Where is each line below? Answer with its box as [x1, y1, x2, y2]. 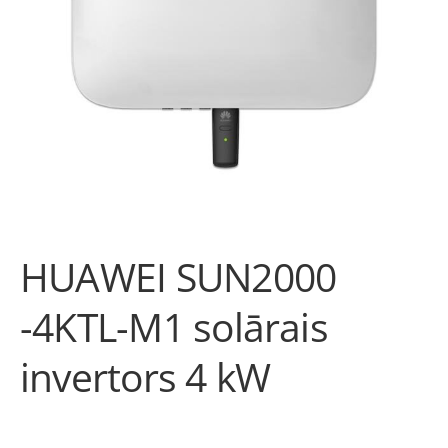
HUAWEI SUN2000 [20, 250, 337, 303]
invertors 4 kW [20, 350, 271, 403]
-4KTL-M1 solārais [20, 300, 328, 353]
